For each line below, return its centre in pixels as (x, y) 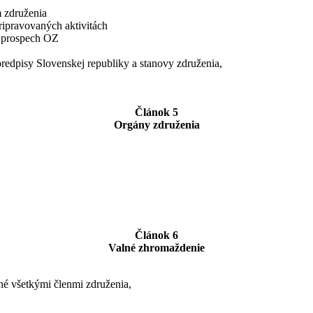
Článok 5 (156, 112)
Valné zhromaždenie (156, 247)
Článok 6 (156, 235)
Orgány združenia (156, 124)
